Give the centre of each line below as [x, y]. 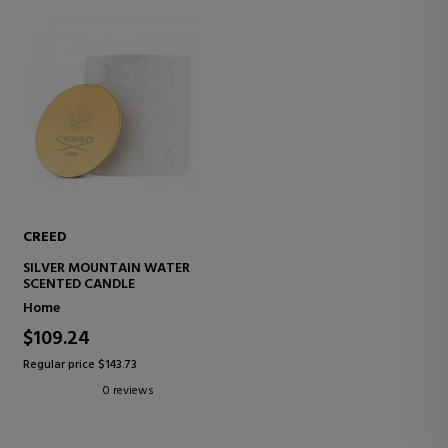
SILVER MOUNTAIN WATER [106, 269]
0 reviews [128, 391]
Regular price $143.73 [80, 365]
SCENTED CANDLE [79, 285]
